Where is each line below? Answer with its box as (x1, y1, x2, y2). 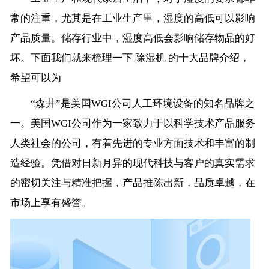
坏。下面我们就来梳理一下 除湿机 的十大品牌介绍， (10, 52, 250, 64)
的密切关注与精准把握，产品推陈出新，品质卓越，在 (10, 177, 255, 189)
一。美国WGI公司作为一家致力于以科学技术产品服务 (10, 118, 255, 130)
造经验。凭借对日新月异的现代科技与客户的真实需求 (10, 157, 255, 169)
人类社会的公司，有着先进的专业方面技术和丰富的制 (10, 138, 255, 150)
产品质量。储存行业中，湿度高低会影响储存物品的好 (10, 32, 255, 44)
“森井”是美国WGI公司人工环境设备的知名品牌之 (10, 98, 255, 110)
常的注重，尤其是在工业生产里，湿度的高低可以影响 (10, 13, 255, 25)
